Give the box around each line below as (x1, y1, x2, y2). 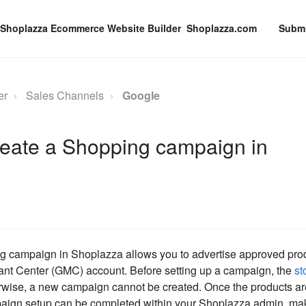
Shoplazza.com (186, 21, 257, 35)
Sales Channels (25, 87, 104, 103)
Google (122, 87, 160, 103)
